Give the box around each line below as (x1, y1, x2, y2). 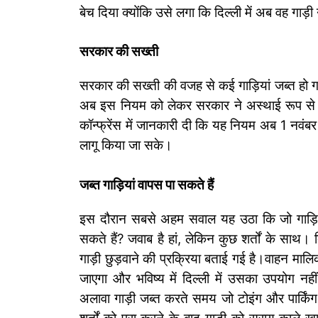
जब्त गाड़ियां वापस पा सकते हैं (79, 176, 214, 193)
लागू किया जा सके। (79, 137, 172, 154)
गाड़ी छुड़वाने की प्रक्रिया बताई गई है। (79, 250, 265, 267)
